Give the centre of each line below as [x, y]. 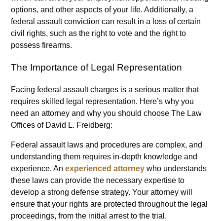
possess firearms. [42, 45]
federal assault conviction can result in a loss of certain [106, 22]
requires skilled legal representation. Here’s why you [103, 101]
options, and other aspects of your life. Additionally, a [102, 10]
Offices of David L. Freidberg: [62, 125]
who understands [176, 168]
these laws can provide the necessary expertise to [98, 180]
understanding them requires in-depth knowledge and [104, 156]
